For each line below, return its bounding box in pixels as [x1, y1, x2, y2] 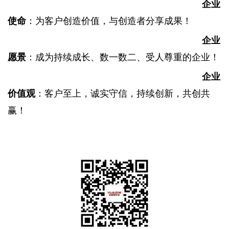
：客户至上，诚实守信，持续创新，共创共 [35, 88, 210, 99]
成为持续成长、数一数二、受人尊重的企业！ [35, 52, 219, 63]
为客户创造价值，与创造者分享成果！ [35, 16, 192, 27]
